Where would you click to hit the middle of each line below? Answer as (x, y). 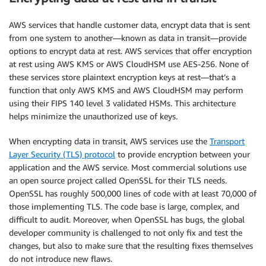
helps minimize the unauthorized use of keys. (93, 116)
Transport (227, 141)
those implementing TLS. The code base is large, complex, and (124, 206)
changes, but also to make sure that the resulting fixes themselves (131, 245)
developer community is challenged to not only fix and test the (126, 232)
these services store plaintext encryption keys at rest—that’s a (122, 77)
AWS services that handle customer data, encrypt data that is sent (129, 24)
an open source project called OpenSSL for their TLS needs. (118, 180)
